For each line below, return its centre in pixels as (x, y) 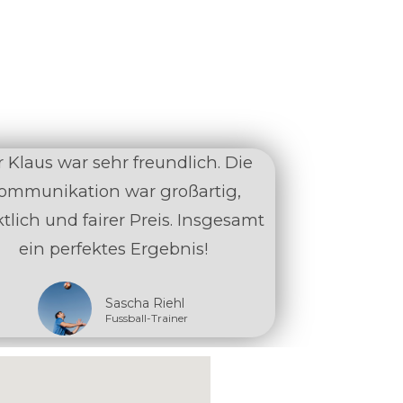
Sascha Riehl (145, 304)
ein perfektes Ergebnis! (113, 249)
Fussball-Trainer (147, 318)
